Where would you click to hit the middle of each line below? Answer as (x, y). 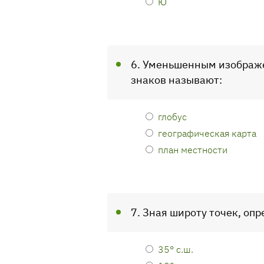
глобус (172, 116)
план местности (193, 149)
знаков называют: (176, 80)
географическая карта (207, 133)
